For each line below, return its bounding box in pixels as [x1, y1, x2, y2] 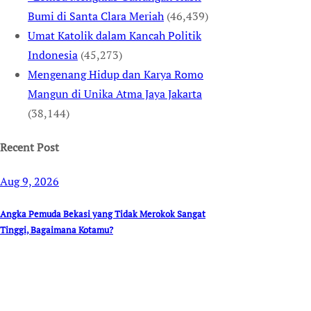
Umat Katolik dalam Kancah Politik [28, 27, 201, 43]
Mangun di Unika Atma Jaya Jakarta [28, 85, 202, 101]
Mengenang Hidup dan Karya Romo [28, 66, 203, 82]
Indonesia [28, 47, 78, 62]
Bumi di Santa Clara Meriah [28, 8, 164, 24]
